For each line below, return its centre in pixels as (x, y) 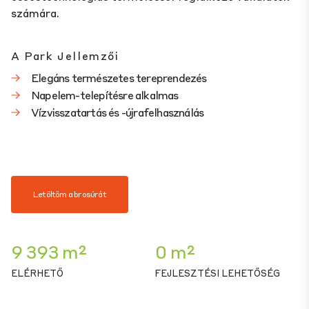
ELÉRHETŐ (37, 273)
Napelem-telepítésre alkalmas (105, 95)
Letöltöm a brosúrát (70, 195)
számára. (35, 13)
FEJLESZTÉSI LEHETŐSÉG (217, 273)
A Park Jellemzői (65, 56)
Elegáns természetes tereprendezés (119, 78)
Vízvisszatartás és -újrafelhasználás (118, 112)
